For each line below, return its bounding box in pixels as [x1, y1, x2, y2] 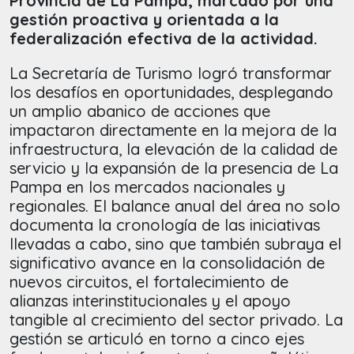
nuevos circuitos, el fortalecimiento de [9, 272, 288, 292]
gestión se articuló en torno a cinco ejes [9, 329, 304, 349]
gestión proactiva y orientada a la [9, 9, 279, 30]
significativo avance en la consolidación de [9, 253, 325, 273]
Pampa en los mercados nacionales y [9, 177, 285, 198]
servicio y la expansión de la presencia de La [9, 158, 338, 179]
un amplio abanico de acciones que [9, 101, 270, 122]
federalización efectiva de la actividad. [9, 28, 318, 49]
